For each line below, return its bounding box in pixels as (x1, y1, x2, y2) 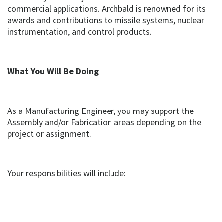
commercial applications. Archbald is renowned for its (7, 2, 206, 14)
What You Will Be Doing (7, 65, 99, 77)
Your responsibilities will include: (7, 167, 126, 179)
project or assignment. (7, 127, 91, 139)
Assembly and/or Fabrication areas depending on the (7, 116, 201, 128)
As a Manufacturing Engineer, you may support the (7, 105, 194, 116)
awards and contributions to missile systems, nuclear (7, 14, 204, 26)
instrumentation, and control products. (7, 25, 152, 37)
